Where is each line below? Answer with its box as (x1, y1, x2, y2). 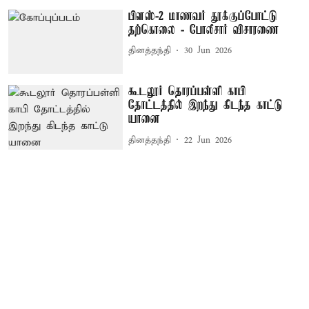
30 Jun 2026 (184, 45, 232, 57)
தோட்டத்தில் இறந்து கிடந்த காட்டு (128, 99, 283, 113)
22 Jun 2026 (184, 134, 232, 146)
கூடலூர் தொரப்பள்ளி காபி (128, 85, 246, 99)
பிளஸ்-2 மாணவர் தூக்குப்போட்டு (128, 9, 278, 23)
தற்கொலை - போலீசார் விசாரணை (128, 23, 279, 37)
